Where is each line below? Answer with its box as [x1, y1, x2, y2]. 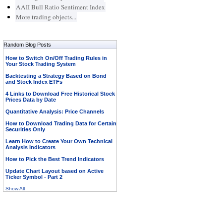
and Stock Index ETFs [5, 79, 62, 85]
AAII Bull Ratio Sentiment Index [15, 2, 105, 12]
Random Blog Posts [3, 42, 51, 48]
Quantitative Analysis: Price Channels [5, 109, 104, 114]
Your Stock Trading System [5, 61, 76, 67]
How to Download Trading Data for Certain [5, 120, 116, 126]
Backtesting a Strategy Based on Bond [5, 73, 107, 79]
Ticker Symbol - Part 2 [5, 174, 62, 180]
